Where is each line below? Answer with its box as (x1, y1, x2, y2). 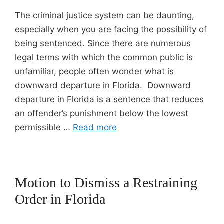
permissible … (15, 122, 73, 132)
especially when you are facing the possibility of (15, 24, 207, 34)
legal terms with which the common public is (15, 52, 193, 62)
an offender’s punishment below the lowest (15, 108, 188, 118)
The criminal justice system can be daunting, (15, 10, 194, 20)
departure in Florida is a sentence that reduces (15, 94, 204, 104)
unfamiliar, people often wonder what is (15, 66, 174, 76)
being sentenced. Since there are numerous (15, 38, 191, 48)
